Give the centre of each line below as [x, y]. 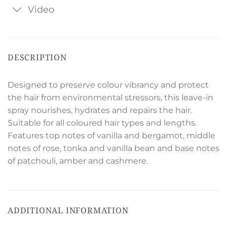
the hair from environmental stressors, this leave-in [110, 98]
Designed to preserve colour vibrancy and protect [108, 85]
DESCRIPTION [37, 58]
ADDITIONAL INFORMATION [68, 211]
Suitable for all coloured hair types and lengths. [102, 123]
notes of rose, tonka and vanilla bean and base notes [113, 148]
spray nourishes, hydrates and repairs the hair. [100, 110]
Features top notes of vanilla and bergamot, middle [111, 136]
